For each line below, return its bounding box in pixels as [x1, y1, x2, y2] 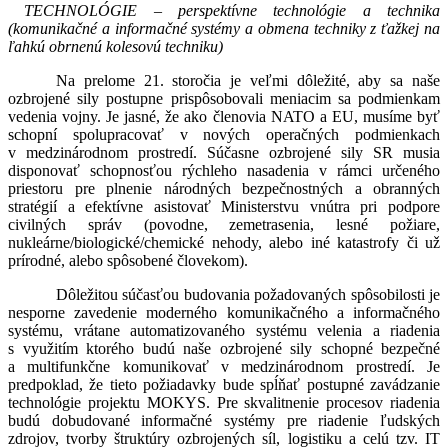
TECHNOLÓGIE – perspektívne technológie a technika [8, 2, 440, 20]
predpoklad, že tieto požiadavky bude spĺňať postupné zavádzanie [8, 376, 440, 394]
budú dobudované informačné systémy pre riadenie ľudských [8, 412, 440, 430]
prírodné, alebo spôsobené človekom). [8, 252, 248, 270]
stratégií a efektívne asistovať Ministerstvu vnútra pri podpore [8, 198, 440, 216]
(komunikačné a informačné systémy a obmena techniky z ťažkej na [8, 20, 440, 38]
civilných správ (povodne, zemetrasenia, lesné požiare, [8, 216, 440, 234]
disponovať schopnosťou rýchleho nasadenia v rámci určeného [8, 162, 440, 180]
